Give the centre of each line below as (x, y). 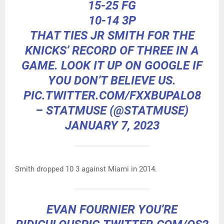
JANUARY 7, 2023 (112, 125)
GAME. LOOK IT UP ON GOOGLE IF (112, 65)
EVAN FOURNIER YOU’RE (112, 209)
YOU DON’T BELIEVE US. (112, 80)
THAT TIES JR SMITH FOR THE (112, 35)
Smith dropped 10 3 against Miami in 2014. (86, 169)
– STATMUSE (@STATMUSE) (112, 110)
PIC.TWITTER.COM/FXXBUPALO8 (112, 95)
